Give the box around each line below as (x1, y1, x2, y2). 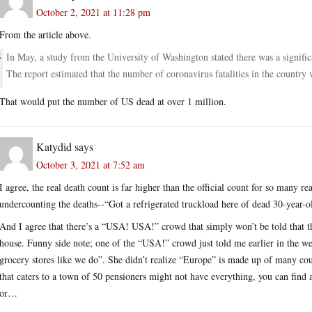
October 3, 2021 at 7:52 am (36, 157, 145, 171)
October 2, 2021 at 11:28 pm (36, 5, 150, 19)
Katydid (36, 139, 72, 154)
